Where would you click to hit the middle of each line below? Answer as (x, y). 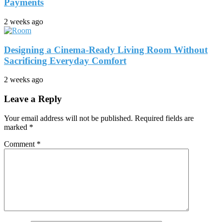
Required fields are (164, 118)
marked (17, 127)
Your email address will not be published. (68, 118)
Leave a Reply (33, 99)
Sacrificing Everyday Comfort (65, 60)
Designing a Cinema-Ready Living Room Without (106, 50)
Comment (20, 144)
